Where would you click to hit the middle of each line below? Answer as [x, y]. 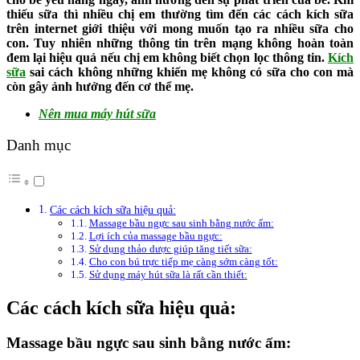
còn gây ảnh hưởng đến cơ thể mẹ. [102, 87]
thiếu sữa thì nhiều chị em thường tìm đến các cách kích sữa [180, 14]
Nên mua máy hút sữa [97, 114]
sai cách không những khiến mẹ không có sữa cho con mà [190, 72]
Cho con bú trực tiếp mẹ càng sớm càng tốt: [183, 261]
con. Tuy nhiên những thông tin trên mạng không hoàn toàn [180, 43]
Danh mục [39, 145]
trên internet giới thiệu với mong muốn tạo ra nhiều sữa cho [180, 29]
